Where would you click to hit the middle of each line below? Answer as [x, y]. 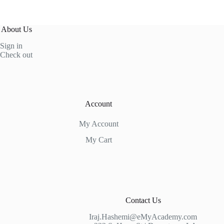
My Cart [98, 140]
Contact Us [143, 200]
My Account [98, 124]
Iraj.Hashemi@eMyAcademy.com [143, 217]
